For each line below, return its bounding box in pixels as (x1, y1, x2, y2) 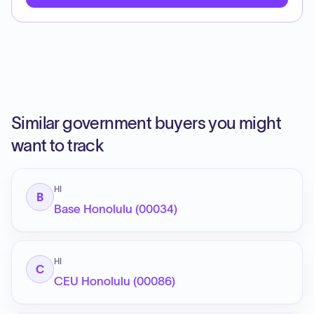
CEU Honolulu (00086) (54, 275, 175, 287)
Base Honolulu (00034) (54, 203, 177, 215)
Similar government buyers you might (11, 114, 281, 132)
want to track (11, 136, 104, 155)
